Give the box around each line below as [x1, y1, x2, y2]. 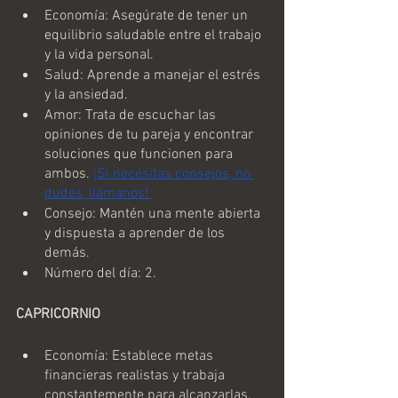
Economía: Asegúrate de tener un [44, 6, 251, 25]
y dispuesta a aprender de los [44, 224, 228, 243]
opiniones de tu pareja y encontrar [44, 125, 257, 144]
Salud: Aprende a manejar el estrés [44, 66, 264, 84]
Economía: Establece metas [44, 346, 217, 365]
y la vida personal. [44, 45, 154, 64]
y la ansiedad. [44, 85, 128, 104]
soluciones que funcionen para [44, 145, 236, 163]
